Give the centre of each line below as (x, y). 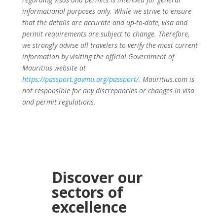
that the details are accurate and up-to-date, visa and (105, 22)
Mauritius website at (54, 68)
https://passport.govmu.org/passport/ (80, 79)
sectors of (87, 192)
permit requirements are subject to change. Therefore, (106, 34)
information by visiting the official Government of (98, 56)
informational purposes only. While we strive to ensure (107, 11)
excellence (89, 207)
